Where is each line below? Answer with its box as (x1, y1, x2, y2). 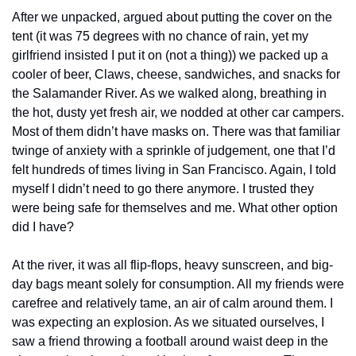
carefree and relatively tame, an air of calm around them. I (12, 296, 333, 310)
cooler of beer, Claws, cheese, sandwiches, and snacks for (12, 68, 340, 81)
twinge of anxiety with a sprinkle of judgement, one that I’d (12, 144, 335, 157)
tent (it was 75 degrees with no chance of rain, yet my (12, 29, 308, 43)
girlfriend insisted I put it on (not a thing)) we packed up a (12, 48, 328, 62)
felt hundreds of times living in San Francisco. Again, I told (12, 163, 336, 176)
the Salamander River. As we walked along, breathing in (12, 87, 327, 100)
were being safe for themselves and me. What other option (12, 201, 338, 215)
